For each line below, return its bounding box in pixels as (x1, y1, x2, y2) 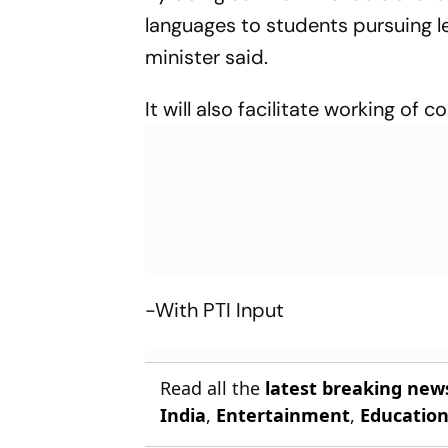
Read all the (160, 375, 266, 400)
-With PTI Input (145, 296, 285, 323)
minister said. (145, 43, 269, 70)
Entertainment (216, 402, 351, 427)
